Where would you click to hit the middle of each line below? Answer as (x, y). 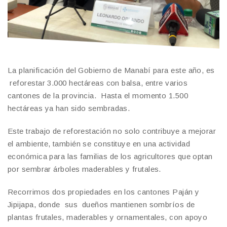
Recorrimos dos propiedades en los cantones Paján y (104, 192)
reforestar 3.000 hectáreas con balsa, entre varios (98, 83)
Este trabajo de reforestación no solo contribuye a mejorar (112, 131)
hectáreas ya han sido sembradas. (69, 108)
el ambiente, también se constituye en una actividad (99, 143)
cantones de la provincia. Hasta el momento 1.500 (98, 95)
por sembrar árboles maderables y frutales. (84, 169)
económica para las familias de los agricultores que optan (110, 156)
